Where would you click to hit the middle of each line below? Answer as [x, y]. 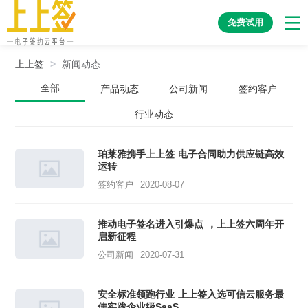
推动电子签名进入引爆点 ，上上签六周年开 [191, 224]
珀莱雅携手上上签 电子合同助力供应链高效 [191, 154]
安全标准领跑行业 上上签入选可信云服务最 [191, 294]
